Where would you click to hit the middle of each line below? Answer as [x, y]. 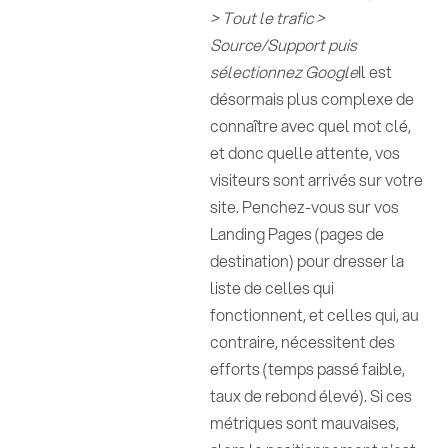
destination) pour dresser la [307, 260]
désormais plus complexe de [312, 98]
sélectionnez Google [284, 71]
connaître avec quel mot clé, [311, 125]
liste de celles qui [272, 287]
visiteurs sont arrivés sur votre [317, 179]
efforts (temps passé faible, [308, 368]
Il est [375, 71]
